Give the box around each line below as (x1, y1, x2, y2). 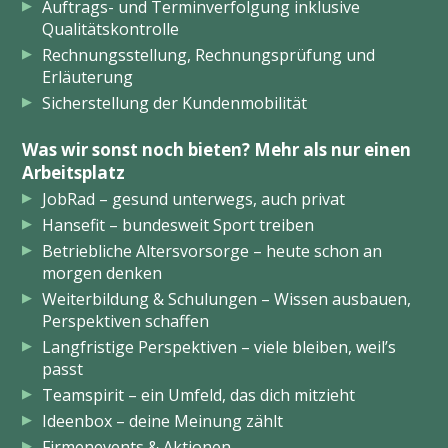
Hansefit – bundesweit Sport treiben (41, 214, 314, 236)
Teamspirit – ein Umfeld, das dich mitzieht (41, 384, 355, 406)
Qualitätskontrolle (41, 18, 179, 40)
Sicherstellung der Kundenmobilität (41, 92, 307, 114)
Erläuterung (41, 66, 133, 88)
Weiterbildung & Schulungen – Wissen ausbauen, (41, 288, 411, 310)
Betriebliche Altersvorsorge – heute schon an (41, 240, 382, 262)
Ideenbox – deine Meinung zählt (41, 410, 283, 432)
